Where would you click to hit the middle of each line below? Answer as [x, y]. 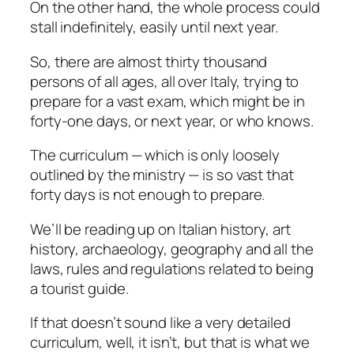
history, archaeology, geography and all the [172, 249]
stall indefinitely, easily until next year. [154, 27]
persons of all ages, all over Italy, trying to [165, 81]
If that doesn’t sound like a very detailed [160, 323]
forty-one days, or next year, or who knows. [172, 121]
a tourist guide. [79, 288]
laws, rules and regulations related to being [172, 268]
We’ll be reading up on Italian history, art [160, 229]
